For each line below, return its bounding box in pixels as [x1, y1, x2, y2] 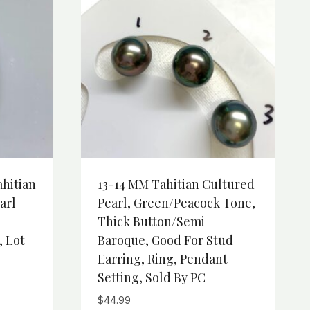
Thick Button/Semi [98, 213, 205, 230]
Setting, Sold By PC [98, 269, 206, 286]
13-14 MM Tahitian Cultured [98, 176, 255, 193]
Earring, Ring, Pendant [98, 250, 228, 268]
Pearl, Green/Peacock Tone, [98, 194, 255, 212]
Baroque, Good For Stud [98, 232, 233, 249]
